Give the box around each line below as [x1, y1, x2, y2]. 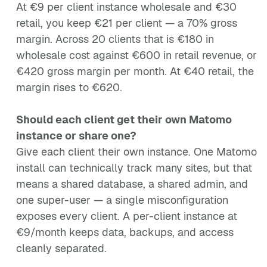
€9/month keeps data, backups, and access [16, 225, 234, 239]
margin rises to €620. [16, 80, 122, 94]
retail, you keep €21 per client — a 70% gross [16, 16, 237, 30]
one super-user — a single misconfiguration [16, 193, 228, 207]
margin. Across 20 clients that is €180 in [16, 32, 214, 46]
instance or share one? [16, 129, 136, 142]
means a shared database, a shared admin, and [16, 177, 248, 191]
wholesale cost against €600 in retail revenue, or [16, 48, 257, 62]
